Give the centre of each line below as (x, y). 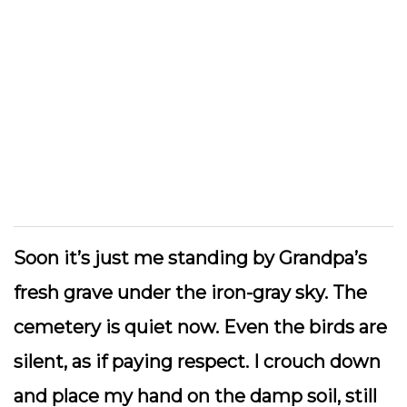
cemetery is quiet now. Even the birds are (200, 327)
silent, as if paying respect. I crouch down (197, 362)
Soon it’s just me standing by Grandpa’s (190, 258)
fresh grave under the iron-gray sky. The (190, 293)
